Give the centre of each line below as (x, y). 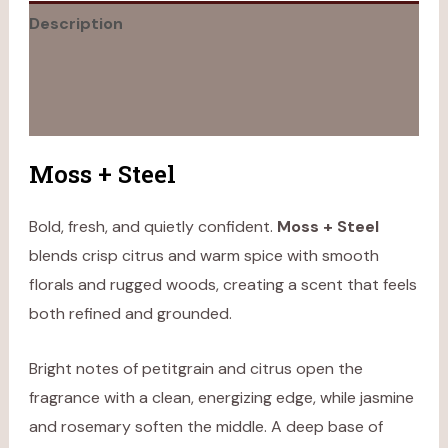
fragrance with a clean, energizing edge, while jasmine (221, 397)
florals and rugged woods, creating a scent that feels (222, 285)
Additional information (119, 68)
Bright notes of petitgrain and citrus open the (195, 368)
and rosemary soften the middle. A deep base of (205, 426)
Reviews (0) (75, 113)
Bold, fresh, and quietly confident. (152, 227)
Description (75, 23)
